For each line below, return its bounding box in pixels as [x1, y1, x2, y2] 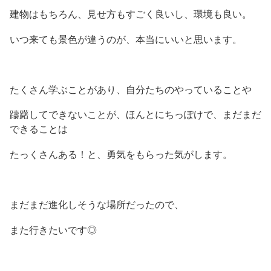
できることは [10, 124, 68, 135]
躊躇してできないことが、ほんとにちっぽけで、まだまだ [10, 109, 261, 120]
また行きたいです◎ [10, 224, 97, 235]
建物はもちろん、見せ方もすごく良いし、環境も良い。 [10, 9, 252, 20]
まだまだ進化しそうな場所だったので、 [10, 200, 184, 211]
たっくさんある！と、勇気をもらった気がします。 [10, 149, 232, 160]
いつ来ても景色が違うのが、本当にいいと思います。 [10, 34, 242, 45]
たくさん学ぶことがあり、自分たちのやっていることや [10, 84, 252, 95]
